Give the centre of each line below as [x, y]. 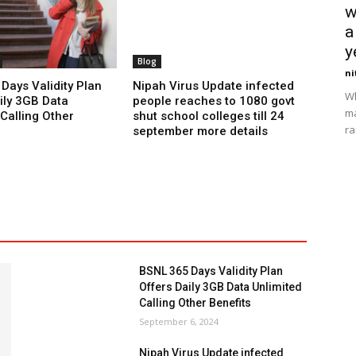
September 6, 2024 [179, 322]
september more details [201, 132]
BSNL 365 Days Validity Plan [211, 271]
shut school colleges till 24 [209, 116]
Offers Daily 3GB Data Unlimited [221, 287]
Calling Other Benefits [195, 303]
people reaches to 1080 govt [214, 101]
